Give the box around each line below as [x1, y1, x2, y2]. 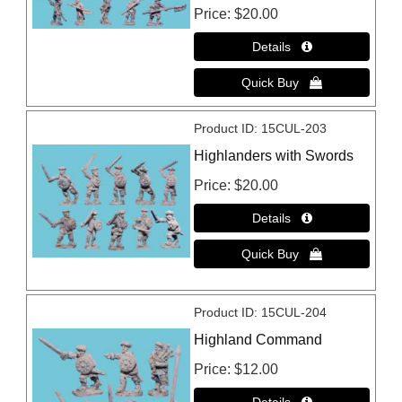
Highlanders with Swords [194, 148, 354, 164]
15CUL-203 [261, 121, 328, 136]
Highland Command [194, 332, 323, 348]
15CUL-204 [261, 305, 328, 320]
